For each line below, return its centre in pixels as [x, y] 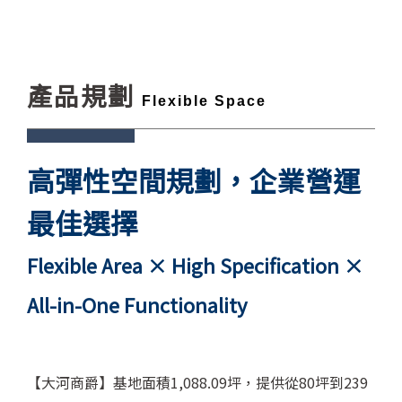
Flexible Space [204, 100]
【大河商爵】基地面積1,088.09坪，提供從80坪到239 [197, 382]
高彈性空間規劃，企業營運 [194, 179]
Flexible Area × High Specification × [195, 264]
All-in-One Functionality [137, 304]
